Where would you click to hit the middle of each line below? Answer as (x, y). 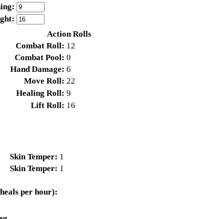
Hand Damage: (38, 69)
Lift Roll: (48, 106)
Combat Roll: (40, 46)
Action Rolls (69, 34)
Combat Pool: (40, 58)
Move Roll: (44, 81)
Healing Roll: (41, 93)
